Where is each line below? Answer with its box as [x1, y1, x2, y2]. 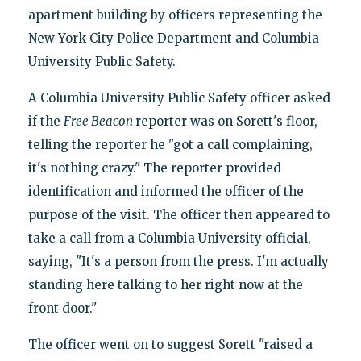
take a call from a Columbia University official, [27, 230, 311, 247]
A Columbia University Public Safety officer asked [27, 90, 330, 106]
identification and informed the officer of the [27, 184, 304, 200]
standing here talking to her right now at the [27, 277, 303, 293]
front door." [27, 301, 97, 317]
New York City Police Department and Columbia [27, 31, 319, 47]
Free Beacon [63, 114, 135, 130]
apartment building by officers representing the [27, 7, 322, 23]
